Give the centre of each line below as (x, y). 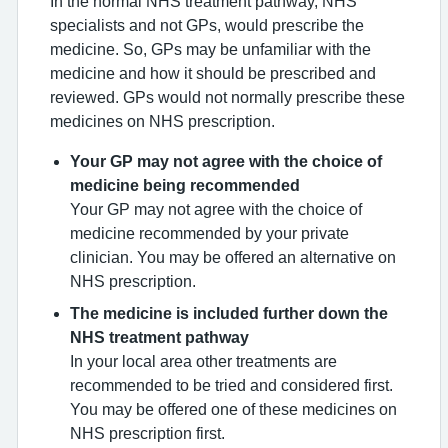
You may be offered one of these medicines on (233, 409)
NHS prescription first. (147, 433)
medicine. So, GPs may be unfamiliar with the (210, 49)
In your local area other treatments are (203, 361)
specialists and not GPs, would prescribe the (207, 25)
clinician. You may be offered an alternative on (233, 257)
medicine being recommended (185, 185)
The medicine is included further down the (229, 313)
